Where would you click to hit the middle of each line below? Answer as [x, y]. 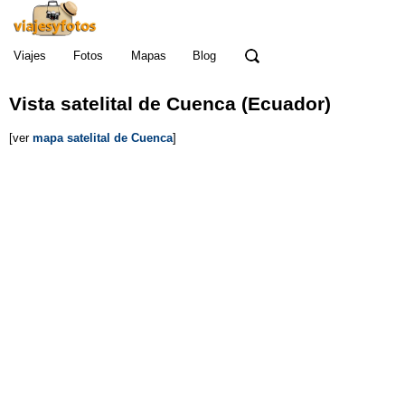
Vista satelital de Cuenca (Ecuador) [170, 104]
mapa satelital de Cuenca [103, 137]
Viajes [30, 56]
